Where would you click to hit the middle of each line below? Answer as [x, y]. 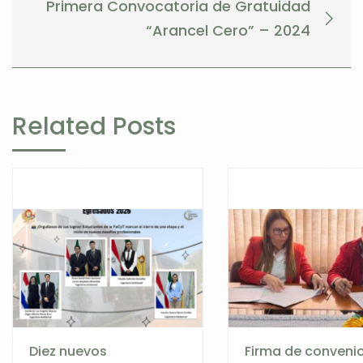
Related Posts [94, 126]
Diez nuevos [68, 351]
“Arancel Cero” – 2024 [228, 31]
